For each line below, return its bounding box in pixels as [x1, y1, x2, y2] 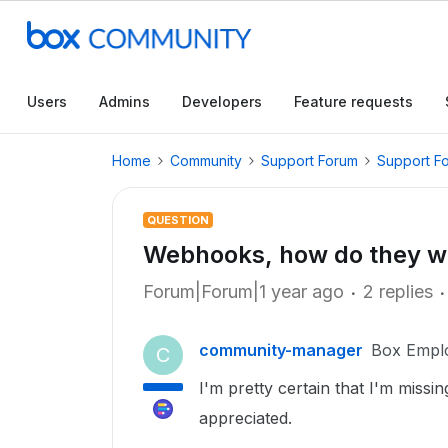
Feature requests [294, 93, 413, 110]
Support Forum [261, 152, 358, 169]
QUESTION [147, 213, 209, 227]
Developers [182, 93, 262, 110]
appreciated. [199, 408, 292, 428]
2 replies [363, 281, 433, 302]
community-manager [199, 340, 363, 360]
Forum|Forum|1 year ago [143, 281, 344, 302]
